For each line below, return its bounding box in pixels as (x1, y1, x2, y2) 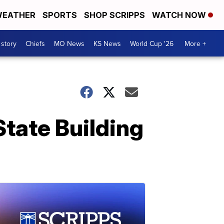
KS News (93, 38, 121, 48)
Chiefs (25, 38, 45, 48)
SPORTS (42, 10, 77, 20)
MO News (54, 38, 84, 48)
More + (184, 38, 206, 48)
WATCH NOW (152, 10, 208, 20)
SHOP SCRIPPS (84, 10, 145, 20)
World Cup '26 (130, 38, 173, 48)
